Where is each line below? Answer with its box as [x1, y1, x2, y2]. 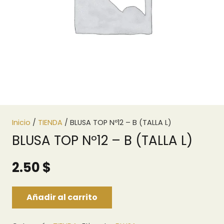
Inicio [12, 117, 30, 127]
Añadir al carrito [26, 191, 97, 203]
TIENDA [38, 117, 62, 127]
